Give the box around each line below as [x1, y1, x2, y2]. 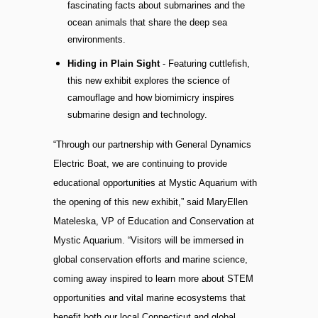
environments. [67, 34, 126, 45]
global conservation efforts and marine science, [53, 254, 248, 265]
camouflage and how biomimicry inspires [67, 92, 234, 104]
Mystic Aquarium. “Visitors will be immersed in [53, 235, 243, 246]
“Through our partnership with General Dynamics [53, 139, 251, 150]
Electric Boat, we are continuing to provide [53, 158, 227, 170]
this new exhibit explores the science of [67, 75, 230, 87]
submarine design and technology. [67, 109, 207, 121]
